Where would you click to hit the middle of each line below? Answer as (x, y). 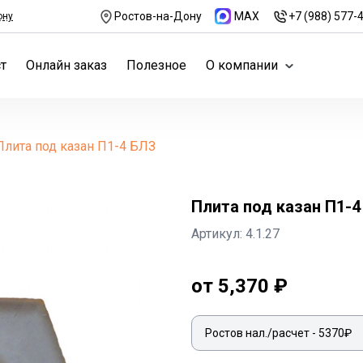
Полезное (156, 65)
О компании (242, 65)
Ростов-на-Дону (158, 16)
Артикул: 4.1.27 (235, 234)
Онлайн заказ (66, 65)
